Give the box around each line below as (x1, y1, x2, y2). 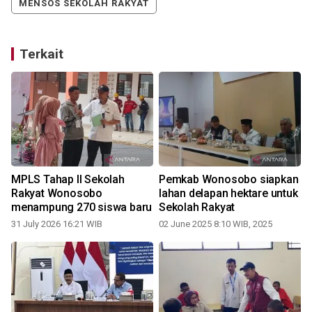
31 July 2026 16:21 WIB (11, 219, 102, 229)
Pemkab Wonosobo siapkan (159, 173, 260, 186)
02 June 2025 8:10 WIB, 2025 (159, 219, 272, 229)
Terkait (19, 46, 63, 62)
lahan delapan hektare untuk (159, 187, 298, 200)
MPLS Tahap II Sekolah (11, 173, 125, 186)
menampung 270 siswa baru (11, 201, 153, 214)
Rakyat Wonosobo (11, 187, 102, 200)
